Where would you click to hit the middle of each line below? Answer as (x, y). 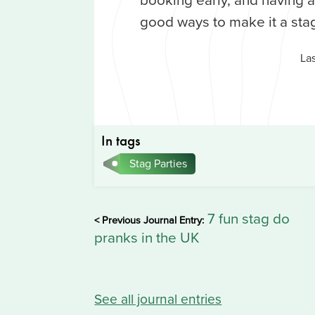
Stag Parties (159, 163)
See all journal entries (158, 298)
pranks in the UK (147, 238)
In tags (121, 141)
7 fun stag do (247, 219)
